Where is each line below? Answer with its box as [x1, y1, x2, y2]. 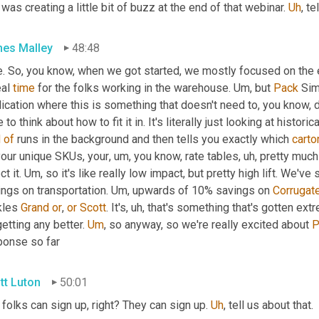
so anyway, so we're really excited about [106, 217, 312, 231]
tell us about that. [226, 298, 313, 312]
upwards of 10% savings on [130, 183, 273, 197]
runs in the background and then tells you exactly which [14, 132, 292, 146]
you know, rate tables [131, 149, 239, 163]
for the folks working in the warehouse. [35, 80, 234, 95]
